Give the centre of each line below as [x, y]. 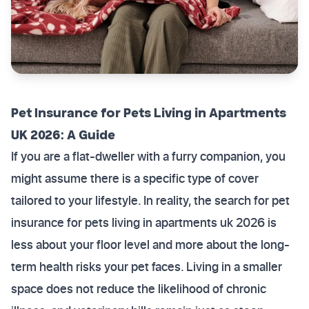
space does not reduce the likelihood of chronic [139, 289]
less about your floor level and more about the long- [150, 245]
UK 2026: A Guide [63, 134]
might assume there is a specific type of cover [135, 178]
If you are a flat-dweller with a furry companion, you [148, 156]
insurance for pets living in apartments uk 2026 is [144, 222]
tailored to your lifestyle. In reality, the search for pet [150, 200]
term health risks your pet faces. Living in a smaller [147, 267]
